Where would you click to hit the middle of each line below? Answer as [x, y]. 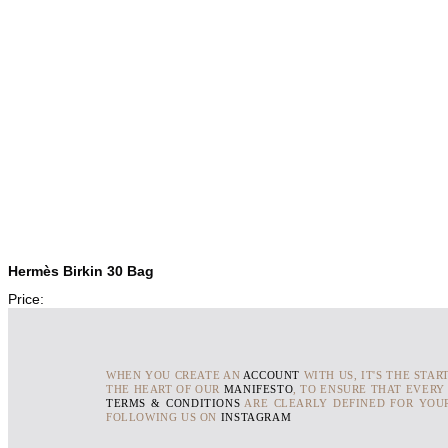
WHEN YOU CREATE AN [174, 375]
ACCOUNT [271, 375]
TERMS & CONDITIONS [173, 403]
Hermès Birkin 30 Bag [81, 271]
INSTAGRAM [256, 417]
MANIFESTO [258, 389]
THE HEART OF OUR [165, 389]
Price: [26, 299]
